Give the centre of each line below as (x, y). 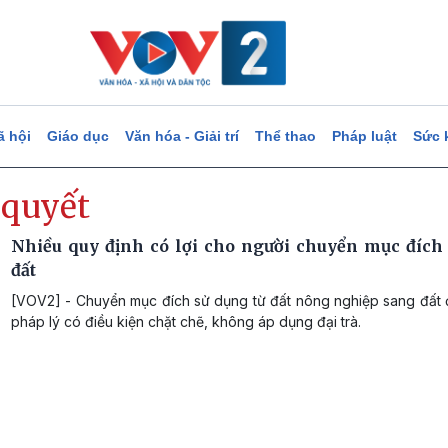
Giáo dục (77, 136)
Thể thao (285, 136)
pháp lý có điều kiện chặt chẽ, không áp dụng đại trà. (186, 321)
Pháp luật (364, 136)
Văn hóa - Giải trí (181, 136)
